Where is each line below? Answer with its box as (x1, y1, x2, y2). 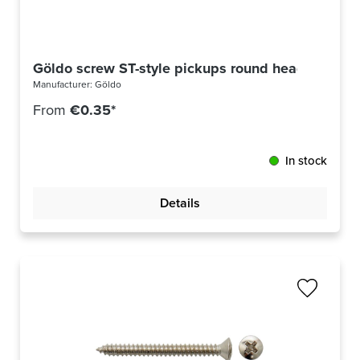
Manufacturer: (33, 77, 95, 92)
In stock (285, 152, 327, 170)
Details (160, 194, 200, 213)
